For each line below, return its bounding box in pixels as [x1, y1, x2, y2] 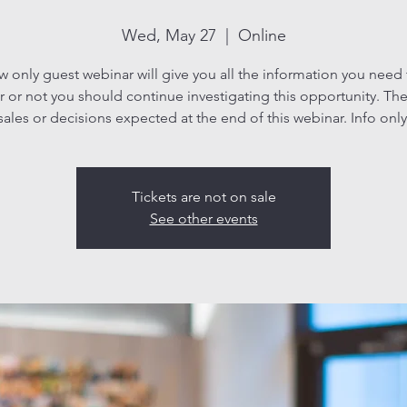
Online [237, 25, 286, 45]
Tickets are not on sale [131, 187, 276, 205]
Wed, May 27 [121, 25, 216, 45]
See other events [149, 209, 258, 227]
